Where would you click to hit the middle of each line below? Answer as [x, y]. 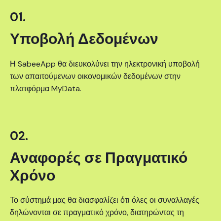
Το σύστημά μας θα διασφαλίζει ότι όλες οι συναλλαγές [105, 200]
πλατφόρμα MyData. [46, 88]
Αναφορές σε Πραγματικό [99, 157]
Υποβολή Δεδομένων [84, 39]
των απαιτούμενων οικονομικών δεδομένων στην [95, 76]
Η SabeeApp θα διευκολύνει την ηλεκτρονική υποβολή [105, 64]
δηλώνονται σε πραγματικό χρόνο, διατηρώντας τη [97, 213]
